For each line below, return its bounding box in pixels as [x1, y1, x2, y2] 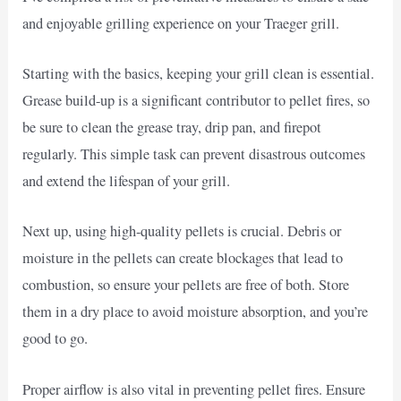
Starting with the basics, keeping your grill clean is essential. [22, 64, 375, 84]
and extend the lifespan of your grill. [22, 171, 231, 192]
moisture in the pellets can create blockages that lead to [22, 248, 344, 269]
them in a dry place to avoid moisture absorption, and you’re [22, 302, 369, 322]
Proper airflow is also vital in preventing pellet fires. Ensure [22, 379, 366, 399]
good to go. [22, 328, 89, 349]
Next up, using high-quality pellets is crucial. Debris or [22, 221, 342, 242]
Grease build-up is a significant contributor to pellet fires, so [22, 90, 371, 111]
